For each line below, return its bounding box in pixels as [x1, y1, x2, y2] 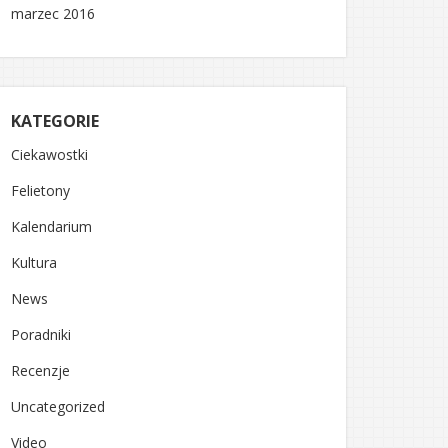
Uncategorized [11, 397, 105, 416]
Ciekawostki [11, 145, 88, 164]
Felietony [11, 181, 70, 200]
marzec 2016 [11, 4, 95, 23]
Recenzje [11, 361, 70, 380]
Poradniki [11, 325, 71, 344]
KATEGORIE [11, 110, 99, 132]
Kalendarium [11, 217, 92, 236]
